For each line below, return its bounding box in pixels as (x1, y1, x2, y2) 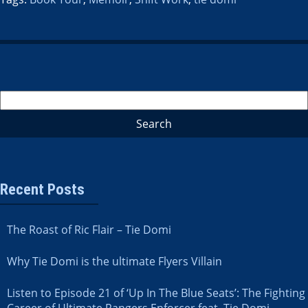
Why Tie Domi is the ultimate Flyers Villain (7, 253, 222, 269)
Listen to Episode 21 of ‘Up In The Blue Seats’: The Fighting (7, 285, 305, 300)
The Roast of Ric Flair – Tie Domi (7, 221, 171, 237)
